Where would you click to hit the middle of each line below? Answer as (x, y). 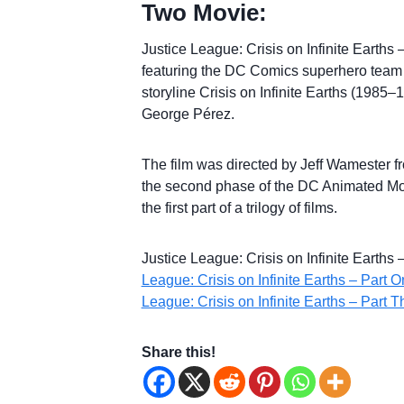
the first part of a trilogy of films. (239, 207)
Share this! (178, 352)
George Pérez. (188, 114)
